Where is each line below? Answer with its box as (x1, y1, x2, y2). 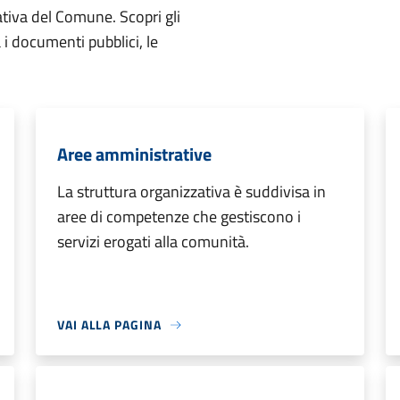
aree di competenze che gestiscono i (57, 204, 301, 229)
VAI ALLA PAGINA (57, 315, 162, 334)
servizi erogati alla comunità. (57, 229, 249, 254)
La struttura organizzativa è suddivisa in (57, 179, 326, 204)
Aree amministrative (57, 140, 212, 168)
